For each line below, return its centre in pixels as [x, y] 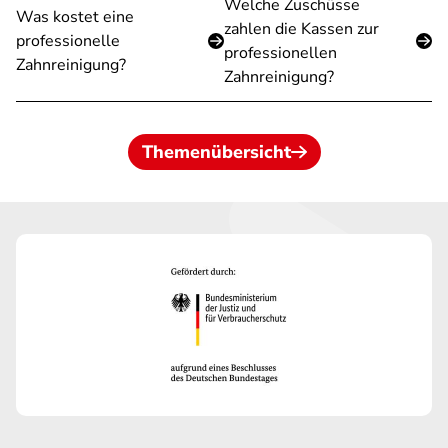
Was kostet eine [75, 17]
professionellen [280, 53]
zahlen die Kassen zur [301, 29]
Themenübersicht [216, 152]
